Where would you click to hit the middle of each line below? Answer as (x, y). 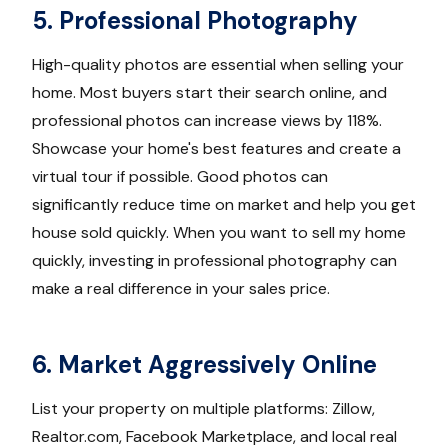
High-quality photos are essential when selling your (218, 65)
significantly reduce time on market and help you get (224, 205)
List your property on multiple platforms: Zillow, (203, 409)
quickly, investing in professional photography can (214, 261)
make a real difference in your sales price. (181, 289)
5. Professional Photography (195, 21)
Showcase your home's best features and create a (216, 149)
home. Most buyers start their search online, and (209, 93)
